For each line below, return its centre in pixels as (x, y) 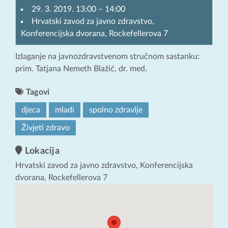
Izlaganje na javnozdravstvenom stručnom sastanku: (107, 57)
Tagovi (37, 92)
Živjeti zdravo (46, 128)
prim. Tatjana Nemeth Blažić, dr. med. (81, 69)
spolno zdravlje (116, 110)
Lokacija (41, 151)
